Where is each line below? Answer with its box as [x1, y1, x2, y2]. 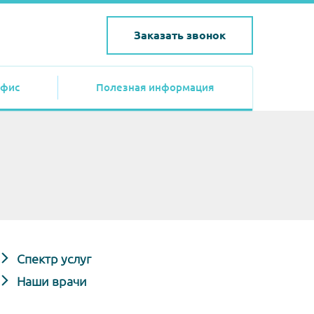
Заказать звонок [133, 28, 226, 41]
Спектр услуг [14, 251, 91, 266]
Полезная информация [96, 81, 214, 93]
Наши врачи [14, 274, 87, 288]
